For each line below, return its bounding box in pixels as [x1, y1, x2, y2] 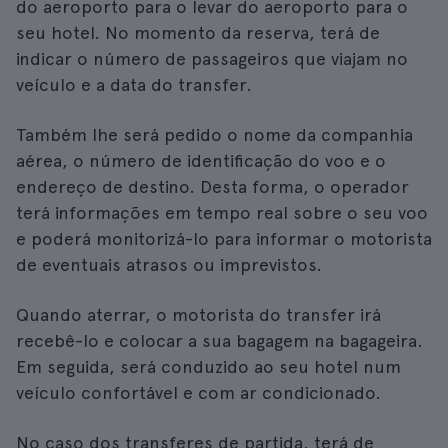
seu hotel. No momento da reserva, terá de [16, 22, 380, 43]
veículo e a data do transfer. [16, 74, 252, 95]
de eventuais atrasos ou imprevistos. [16, 254, 322, 275]
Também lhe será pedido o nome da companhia [16, 124, 413, 145]
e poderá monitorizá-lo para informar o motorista [16, 228, 432, 249]
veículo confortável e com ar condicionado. [16, 382, 381, 403]
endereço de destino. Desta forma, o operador [16, 176, 409, 197]
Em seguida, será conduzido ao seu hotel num [16, 356, 401, 377]
